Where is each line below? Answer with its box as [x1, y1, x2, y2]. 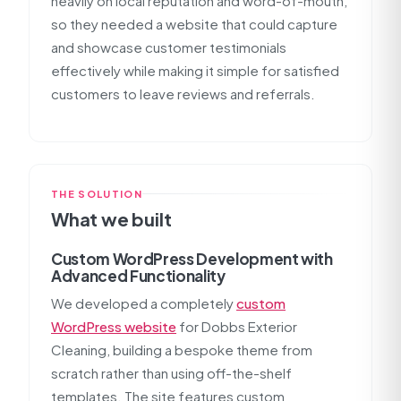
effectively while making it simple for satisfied [51, 62, 339, 79]
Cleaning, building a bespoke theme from [51, 341, 312, 358]
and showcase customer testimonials [51, 38, 286, 55]
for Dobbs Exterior [176, 318, 297, 335]
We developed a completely [51, 294, 236, 311]
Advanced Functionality [51, 266, 226, 286]
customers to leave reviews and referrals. [51, 85, 315, 102]
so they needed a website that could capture [51, 15, 337, 32]
